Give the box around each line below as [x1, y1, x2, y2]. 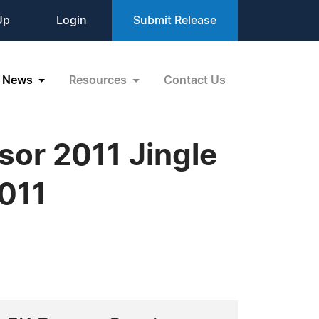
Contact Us [164, 74, 226, 86]
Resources [69, 74, 130, 86]
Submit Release [133, 15, 216, 26]
